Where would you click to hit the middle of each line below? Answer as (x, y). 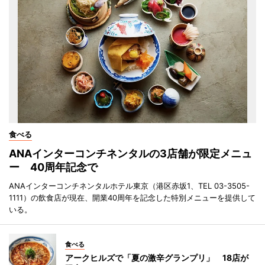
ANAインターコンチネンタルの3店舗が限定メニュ (130, 154)
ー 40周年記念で (53, 167)
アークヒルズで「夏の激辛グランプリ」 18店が (157, 258)
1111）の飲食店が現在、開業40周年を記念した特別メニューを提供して (132, 198)
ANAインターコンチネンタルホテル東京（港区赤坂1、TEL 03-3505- (129, 186)
